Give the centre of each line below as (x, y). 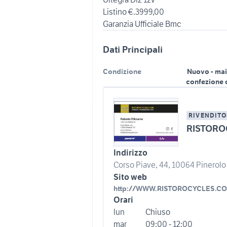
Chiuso (158, 212)
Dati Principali (133, 49)
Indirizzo (130, 153)
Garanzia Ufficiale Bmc (142, 24)
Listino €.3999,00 (134, 12)
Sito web (130, 177)
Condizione (122, 71)
